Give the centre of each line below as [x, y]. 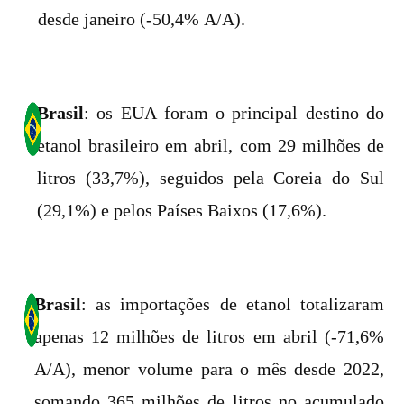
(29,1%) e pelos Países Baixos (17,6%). [182, 210]
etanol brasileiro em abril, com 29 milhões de [211, 145]
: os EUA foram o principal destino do [234, 113]
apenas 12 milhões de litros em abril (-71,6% [209, 336]
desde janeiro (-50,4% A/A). [142, 19]
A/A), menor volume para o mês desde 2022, [209, 369]
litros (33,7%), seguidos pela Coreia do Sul [211, 178]
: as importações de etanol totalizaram [232, 304]
